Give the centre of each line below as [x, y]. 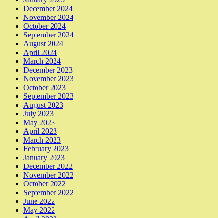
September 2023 [48, 96]
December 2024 [48, 8]
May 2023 [39, 122]
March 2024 [42, 61]
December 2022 [48, 166]
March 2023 [42, 140]
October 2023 [45, 87]
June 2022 [39, 201]
